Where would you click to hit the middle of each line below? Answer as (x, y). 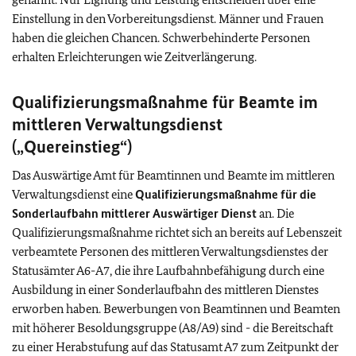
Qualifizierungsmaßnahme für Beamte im (165, 102)
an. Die (275, 213)
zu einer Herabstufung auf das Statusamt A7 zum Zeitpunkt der (175, 347)
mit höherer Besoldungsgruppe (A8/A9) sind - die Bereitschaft (172, 328)
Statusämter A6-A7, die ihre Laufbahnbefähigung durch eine (168, 271)
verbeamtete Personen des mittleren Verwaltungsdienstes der (170, 252)
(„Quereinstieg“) (72, 147)
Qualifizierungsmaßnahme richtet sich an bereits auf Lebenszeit (177, 232)
